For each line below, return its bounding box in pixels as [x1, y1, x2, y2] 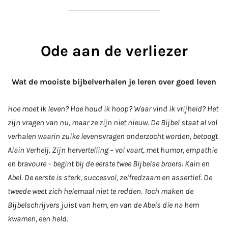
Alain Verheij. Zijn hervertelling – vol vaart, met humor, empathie [8, 145, 217, 155]
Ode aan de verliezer [40, 41, 188, 60]
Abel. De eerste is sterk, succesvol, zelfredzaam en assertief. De [8, 173, 212, 183]
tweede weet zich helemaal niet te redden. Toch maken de [8, 186, 193, 196]
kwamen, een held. [8, 214, 68, 224]
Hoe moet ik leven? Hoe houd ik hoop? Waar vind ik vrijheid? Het [8, 104, 218, 114]
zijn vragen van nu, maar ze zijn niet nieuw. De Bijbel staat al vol [8, 118, 217, 128]
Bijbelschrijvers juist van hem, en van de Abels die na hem [8, 200, 199, 210]
